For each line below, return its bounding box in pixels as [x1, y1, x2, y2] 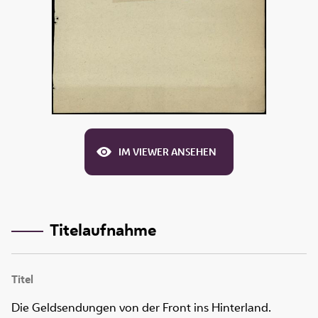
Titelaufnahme [49, 218, 156, 241]
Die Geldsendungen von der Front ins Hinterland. [11, 300, 271, 316]
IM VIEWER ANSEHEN [119, 146, 216, 159]
